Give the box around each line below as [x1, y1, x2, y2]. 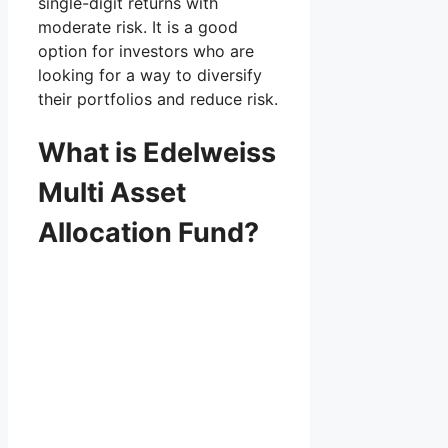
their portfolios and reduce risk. [38, 88, 278, 109]
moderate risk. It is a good [38, 16, 238, 37]
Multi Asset [38, 175, 186, 209]
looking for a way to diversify [38, 64, 262, 85]
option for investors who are [38, 40, 254, 61]
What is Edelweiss [38, 135, 276, 169]
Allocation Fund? [38, 215, 259, 249]
